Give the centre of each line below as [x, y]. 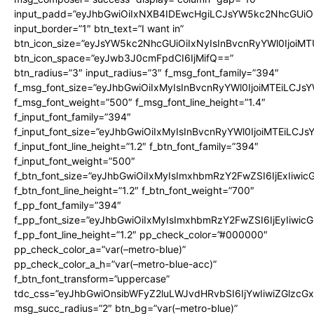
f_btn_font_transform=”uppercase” [92, 278]
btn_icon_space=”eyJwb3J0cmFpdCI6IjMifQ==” [124, 57]
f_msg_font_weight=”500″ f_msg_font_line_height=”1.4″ [140, 102]
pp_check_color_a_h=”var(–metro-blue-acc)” [115, 264]
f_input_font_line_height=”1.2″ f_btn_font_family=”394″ [136, 146]
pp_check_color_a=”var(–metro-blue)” [100, 249]
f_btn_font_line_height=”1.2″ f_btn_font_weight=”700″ [134, 190]
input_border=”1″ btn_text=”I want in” [99, 28]
